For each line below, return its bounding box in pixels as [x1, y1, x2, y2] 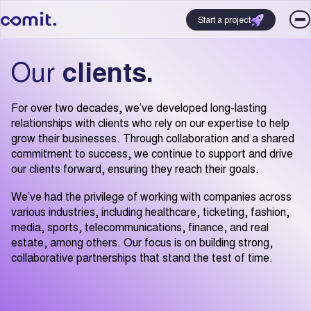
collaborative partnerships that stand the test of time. [11, 249, 273, 265]
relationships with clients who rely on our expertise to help [11, 115, 289, 131]
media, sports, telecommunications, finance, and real [11, 219, 269, 235]
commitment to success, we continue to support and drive [11, 145, 293, 161]
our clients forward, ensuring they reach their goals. [11, 160, 259, 176]
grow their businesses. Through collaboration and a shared [11, 130, 294, 146]
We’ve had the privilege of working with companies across [11, 188, 292, 204]
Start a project [198, 12, 251, 25]
